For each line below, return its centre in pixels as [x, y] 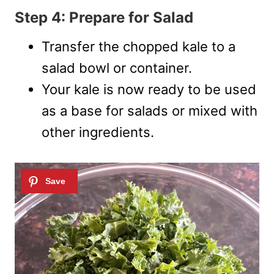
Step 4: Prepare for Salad [104, 18]
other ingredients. [98, 132]
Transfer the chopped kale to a [139, 47]
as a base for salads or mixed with [150, 111]
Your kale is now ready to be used [149, 90]
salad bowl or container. [117, 68]
